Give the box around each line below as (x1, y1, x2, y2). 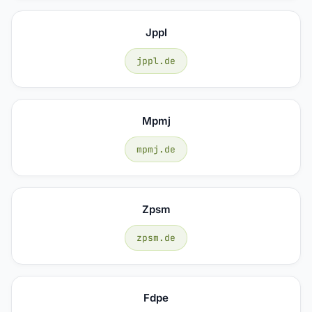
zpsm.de (136, 231, 175, 244)
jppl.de (136, 54, 175, 67)
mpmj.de (136, 143, 175, 155)
